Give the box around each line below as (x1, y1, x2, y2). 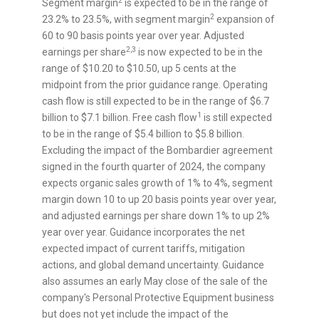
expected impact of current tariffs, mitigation (42, 243, 245, 255)
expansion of (214, 14, 275, 26)
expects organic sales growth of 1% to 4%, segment (42, 177, 273, 189)
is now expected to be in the (136, 46, 263, 58)
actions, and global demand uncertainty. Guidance (42, 259, 264, 271)
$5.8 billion (195, 128, 242, 140)
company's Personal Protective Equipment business (42, 292, 274, 304)
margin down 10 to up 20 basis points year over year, (42, 194, 276, 206)
